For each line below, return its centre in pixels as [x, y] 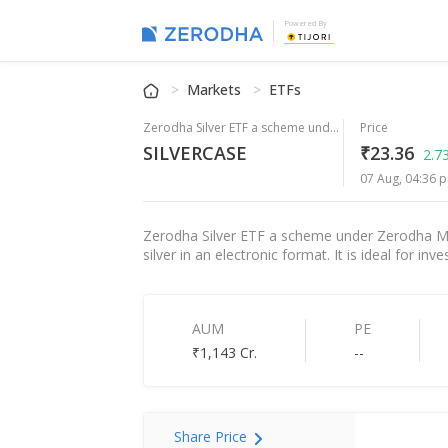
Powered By [306, 24]
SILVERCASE [195, 153]
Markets [216, 90]
